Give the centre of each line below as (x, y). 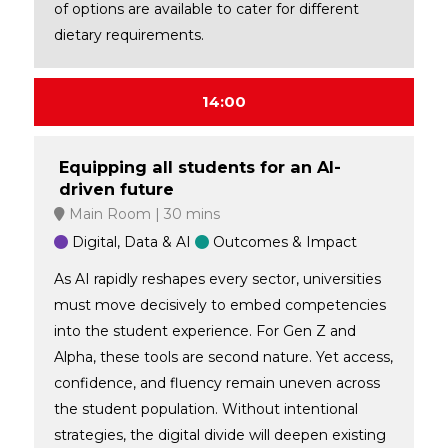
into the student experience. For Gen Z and (204, 330)
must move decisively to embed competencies (219, 304)
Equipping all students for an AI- (199, 166)
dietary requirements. (128, 34)
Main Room (107, 213)
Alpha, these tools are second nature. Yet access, (223, 356)
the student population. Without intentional (205, 408)
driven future (116, 188)
